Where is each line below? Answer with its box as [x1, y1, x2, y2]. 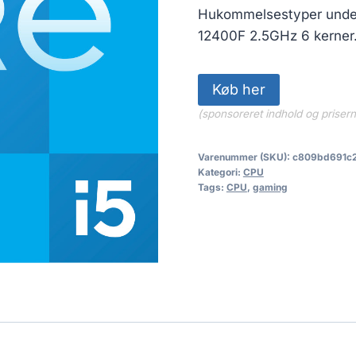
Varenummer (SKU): [197, 150, 292, 163]
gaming [252, 180, 288, 193]
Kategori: [197, 165, 243, 178]
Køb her [211, 80, 265, 98]
